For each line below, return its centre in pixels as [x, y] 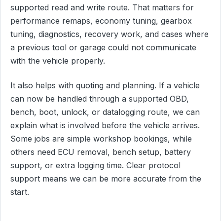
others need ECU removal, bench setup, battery [101, 152]
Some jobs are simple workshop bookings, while [101, 138]
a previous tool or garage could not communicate [103, 47]
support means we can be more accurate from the [106, 178]
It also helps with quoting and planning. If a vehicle [105, 85]
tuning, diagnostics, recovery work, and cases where [110, 34]
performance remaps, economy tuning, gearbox [101, 20]
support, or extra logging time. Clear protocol [95, 165]
